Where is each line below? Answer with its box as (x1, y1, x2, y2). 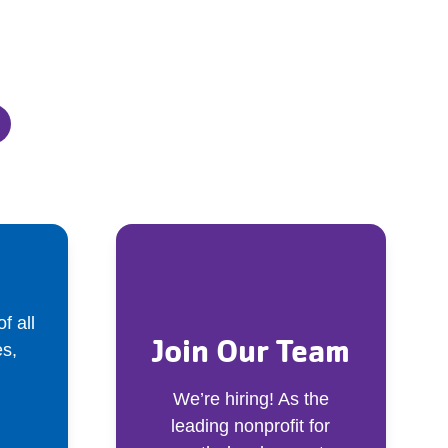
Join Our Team (151, 330, 351, 371)
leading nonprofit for (171, 415, 331, 436)
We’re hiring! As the (172, 388, 329, 409)
